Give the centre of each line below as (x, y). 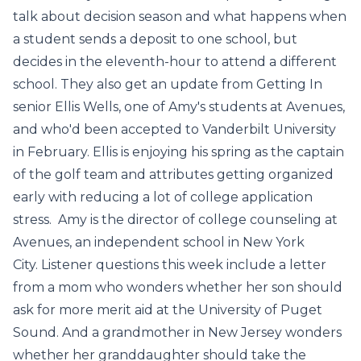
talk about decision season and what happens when (180, 17)
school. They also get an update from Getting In (168, 84)
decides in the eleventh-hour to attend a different (175, 62)
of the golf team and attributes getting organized (173, 174)
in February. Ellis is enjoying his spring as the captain (178, 152)
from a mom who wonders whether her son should (178, 287)
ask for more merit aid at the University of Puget (168, 310)
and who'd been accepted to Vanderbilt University (174, 129)
